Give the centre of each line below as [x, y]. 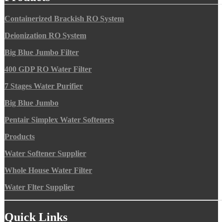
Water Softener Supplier [45, 154]
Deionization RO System [45, 36]
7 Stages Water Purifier [44, 86]
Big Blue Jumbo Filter [42, 53]
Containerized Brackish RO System [64, 19]
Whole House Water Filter [48, 170]
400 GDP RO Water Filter [48, 69]
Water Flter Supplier [39, 187]
